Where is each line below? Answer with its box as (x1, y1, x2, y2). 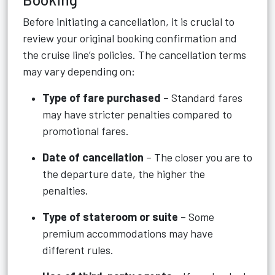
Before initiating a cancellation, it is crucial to (23, 15, 234, 28)
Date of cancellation (42, 150, 144, 164)
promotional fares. (42, 124, 129, 137)
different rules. (42, 243, 114, 257)
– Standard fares (161, 91, 242, 104)
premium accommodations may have (42, 227, 213, 240)
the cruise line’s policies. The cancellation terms (23, 48, 246, 61)
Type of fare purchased (42, 91, 161, 104)
